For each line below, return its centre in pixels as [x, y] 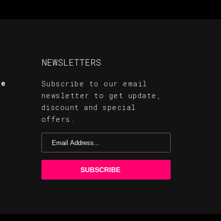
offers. [58, 119]
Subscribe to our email [94, 84]
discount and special [89, 107]
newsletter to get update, [101, 95]
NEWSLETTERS [71, 62]
